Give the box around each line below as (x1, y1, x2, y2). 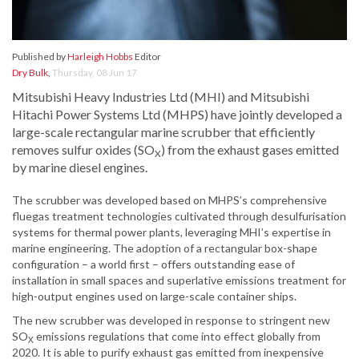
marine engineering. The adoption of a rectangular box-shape (12, 241, 317, 256)
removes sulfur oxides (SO (12, 142, 155, 158)
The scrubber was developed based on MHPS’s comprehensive (12, 193, 327, 208)
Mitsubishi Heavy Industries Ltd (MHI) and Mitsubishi (12, 89, 309, 105)
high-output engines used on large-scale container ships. (12, 289, 296, 304)
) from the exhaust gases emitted (161, 142, 339, 158)
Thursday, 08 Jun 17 (52, 67, 137, 79)
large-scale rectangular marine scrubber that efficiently (12, 124, 315, 140)
